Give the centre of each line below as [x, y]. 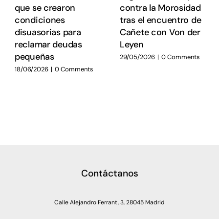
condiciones [40, 20]
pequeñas [34, 57]
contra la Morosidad [160, 8]
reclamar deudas [48, 45]
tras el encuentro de [160, 20]
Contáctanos [109, 174]
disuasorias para [48, 33]
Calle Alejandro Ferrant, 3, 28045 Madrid [109, 203]
